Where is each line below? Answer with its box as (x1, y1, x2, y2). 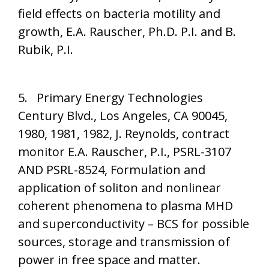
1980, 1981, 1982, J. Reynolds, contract (18, 125, 229, 142)
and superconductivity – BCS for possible (18, 216, 249, 232)
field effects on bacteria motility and (18, 5, 220, 22)
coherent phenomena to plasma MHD (18, 198, 233, 214)
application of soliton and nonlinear (18, 180, 221, 196)
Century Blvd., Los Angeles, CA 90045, (18, 107, 228, 124)
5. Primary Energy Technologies (18, 89, 203, 106)
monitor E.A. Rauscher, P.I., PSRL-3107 (18, 144, 231, 160)
